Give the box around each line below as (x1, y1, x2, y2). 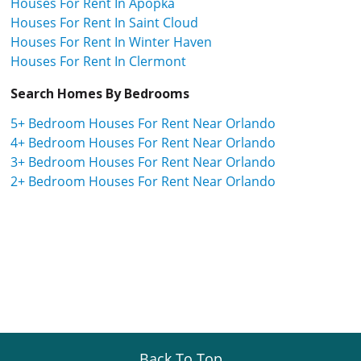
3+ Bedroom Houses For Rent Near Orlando (10, 152, 276, 171)
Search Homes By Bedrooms (10, 84, 189, 102)
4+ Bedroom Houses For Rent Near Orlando (10, 133, 276, 151)
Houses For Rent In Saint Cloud (10, 13, 198, 31)
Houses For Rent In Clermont (10, 52, 186, 70)
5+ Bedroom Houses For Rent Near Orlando (10, 114, 276, 132)
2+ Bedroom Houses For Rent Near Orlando (10, 172, 276, 190)
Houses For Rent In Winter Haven (10, 32, 212, 51)
